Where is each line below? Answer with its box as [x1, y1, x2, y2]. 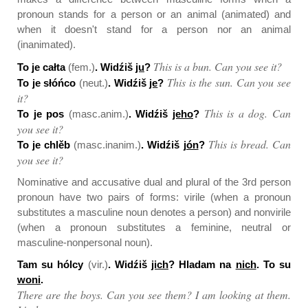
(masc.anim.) [68, 108, 129, 120]
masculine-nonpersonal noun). [17, 236, 153, 248]
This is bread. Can [208, 137, 291, 151]
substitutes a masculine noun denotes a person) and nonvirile [17, 206, 291, 218]
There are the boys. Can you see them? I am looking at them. [17, 287, 291, 302]
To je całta [17, 61, 68, 73]
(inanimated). [17, 38, 76, 50]
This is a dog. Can [203, 106, 291, 120]
